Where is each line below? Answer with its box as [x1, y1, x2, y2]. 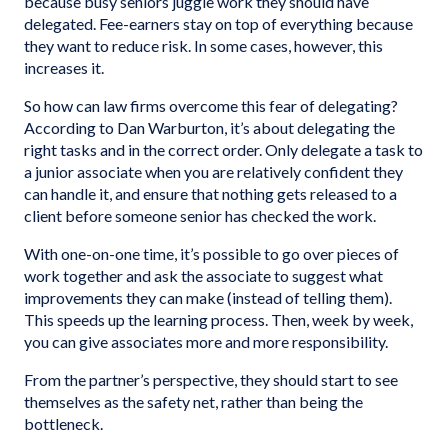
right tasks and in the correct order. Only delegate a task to [24, 140, 423, 159]
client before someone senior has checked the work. [24, 206, 376, 225]
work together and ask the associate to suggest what [24, 266, 383, 285]
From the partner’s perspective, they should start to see [24, 370, 398, 389]
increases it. [24, 58, 104, 77]
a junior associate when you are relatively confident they [24, 162, 403, 181]
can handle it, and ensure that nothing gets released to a [24, 184, 397, 203]
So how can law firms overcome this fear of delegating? [24, 96, 398, 115]
